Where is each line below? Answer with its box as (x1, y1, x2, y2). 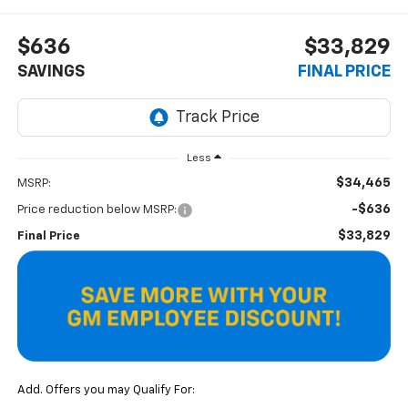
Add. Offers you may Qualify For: (16, 384, 195, 397)
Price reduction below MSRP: (16, 203, 177, 216)
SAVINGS (16, 64, 85, 81)
